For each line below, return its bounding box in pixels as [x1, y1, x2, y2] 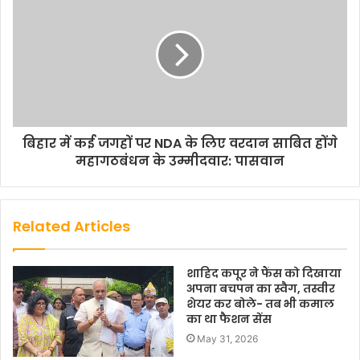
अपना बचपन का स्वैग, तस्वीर [186, 280, 335, 297]
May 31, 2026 [197, 333, 258, 346]
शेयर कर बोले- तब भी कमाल [186, 296, 334, 313]
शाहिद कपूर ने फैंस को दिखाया [186, 265, 342, 282]
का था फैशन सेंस [186, 311, 272, 328]
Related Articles [13, 216, 130, 237]
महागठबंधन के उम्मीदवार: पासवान [76, 152, 284, 171]
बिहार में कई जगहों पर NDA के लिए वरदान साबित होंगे [22, 134, 337, 153]
